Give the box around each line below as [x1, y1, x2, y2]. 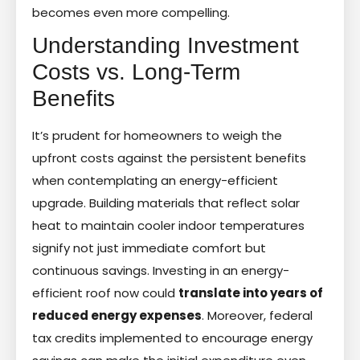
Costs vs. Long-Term [32, 59, 240, 84]
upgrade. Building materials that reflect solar [32, 194, 300, 211]
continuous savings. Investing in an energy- [32, 261, 289, 279]
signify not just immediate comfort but [32, 239, 266, 256]
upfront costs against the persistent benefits [32, 149, 306, 166]
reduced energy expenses [32, 306, 202, 324]
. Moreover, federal [202, 306, 313, 324]
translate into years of [178, 284, 323, 301]
